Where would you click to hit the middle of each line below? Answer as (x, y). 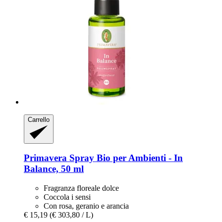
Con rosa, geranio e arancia (86, 206)
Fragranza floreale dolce (81, 188)
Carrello (39, 120)
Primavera (45, 158)
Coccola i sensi (67, 197)
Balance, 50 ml (54, 169)
